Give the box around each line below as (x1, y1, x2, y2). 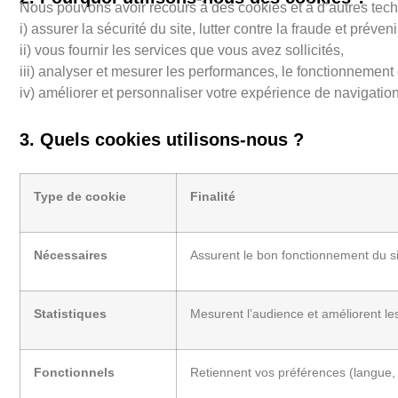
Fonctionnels (34, 364, 115, 379)
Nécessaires (34, 247, 107, 262)
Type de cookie (34, 188, 126, 203)
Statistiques (34, 306, 107, 321)
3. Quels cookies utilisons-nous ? (20, 129, 304, 149)
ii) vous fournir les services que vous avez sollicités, (20, 43, 344, 59)
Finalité (190, 188, 235, 203)
